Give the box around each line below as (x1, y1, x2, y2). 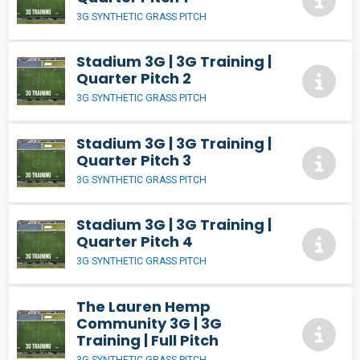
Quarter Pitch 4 (76, 231, 193, 252)
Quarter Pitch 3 (76, 149, 191, 170)
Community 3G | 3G (76, 313, 222, 333)
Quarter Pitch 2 (76, 68, 191, 89)
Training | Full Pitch (76, 329, 219, 350)
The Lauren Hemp (76, 296, 211, 317)
